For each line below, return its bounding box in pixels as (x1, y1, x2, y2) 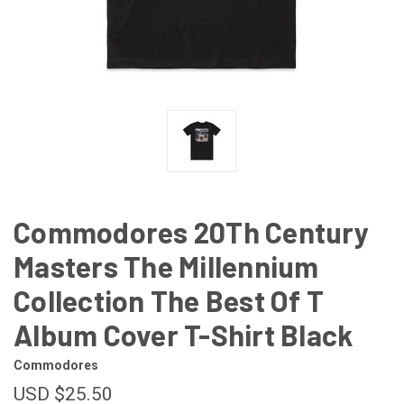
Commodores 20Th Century (14, 214, 369, 249)
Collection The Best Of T (14, 282, 324, 317)
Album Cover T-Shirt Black (14, 317, 353, 352)
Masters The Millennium (14, 248, 319, 283)
